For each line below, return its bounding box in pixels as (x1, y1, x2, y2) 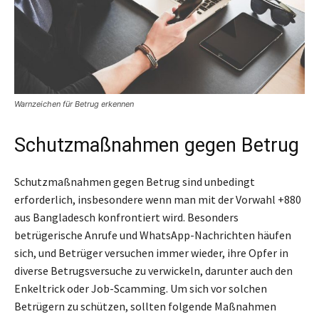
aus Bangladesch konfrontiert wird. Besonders (14, 209, 239, 224)
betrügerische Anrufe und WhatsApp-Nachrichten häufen (14, 227, 291, 242)
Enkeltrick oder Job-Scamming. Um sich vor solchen (14, 281, 267, 296)
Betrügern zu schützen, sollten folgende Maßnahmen (14, 298, 276, 313)
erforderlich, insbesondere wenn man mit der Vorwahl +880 (14, 192, 301, 206)
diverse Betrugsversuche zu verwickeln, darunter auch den (14, 263, 293, 278)
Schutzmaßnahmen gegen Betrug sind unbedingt (14, 174, 255, 189)
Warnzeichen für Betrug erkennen (14, 98, 134, 109)
